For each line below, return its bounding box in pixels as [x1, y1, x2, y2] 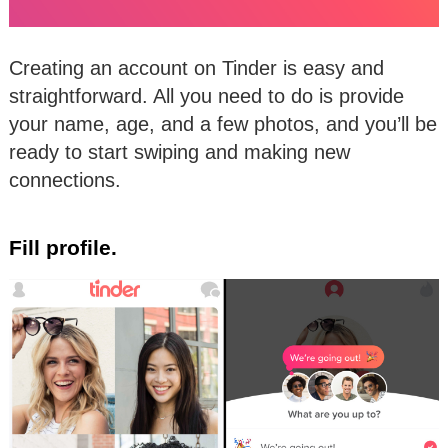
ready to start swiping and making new [9, 140, 350, 163]
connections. [9, 168, 121, 191]
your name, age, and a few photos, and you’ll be [9, 112, 437, 135]
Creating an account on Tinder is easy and [9, 56, 384, 79]
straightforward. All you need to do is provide [9, 84, 404, 107]
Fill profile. [9, 235, 117, 259]
